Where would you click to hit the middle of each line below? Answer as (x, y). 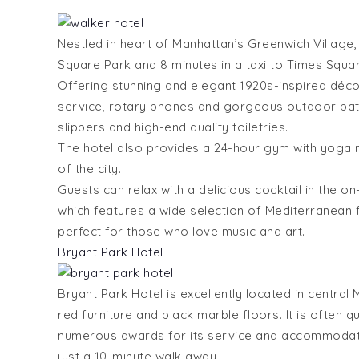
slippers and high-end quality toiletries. (173, 127)
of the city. (89, 168)
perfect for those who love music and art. (182, 231)
